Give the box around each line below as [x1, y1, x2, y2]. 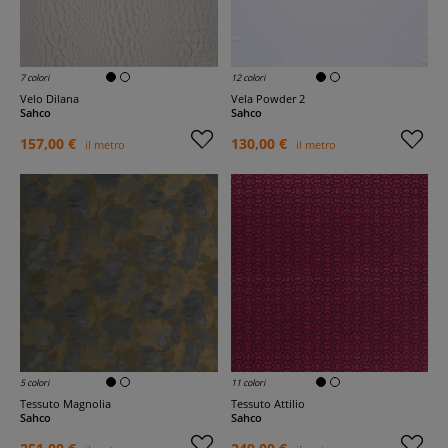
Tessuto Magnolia [26, 395, 111, 411]
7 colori [20, 71, 49, 84]
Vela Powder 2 [237, 91, 305, 106]
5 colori [20, 375, 49, 389]
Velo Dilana [27, 91, 79, 106]
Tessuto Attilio [236, 395, 305, 411]
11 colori [230, 375, 265, 389]
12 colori [230, 71, 265, 84]
